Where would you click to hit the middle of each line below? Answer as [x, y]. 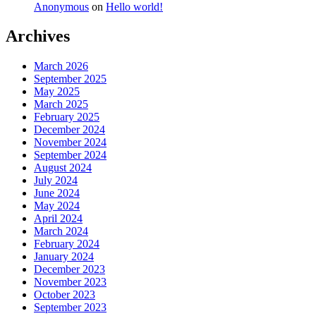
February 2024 [67, 244]
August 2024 [63, 168]
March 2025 [61, 104]
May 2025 [57, 92]
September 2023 [70, 308]
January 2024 [64, 257]
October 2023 [65, 295]
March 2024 [61, 231]
